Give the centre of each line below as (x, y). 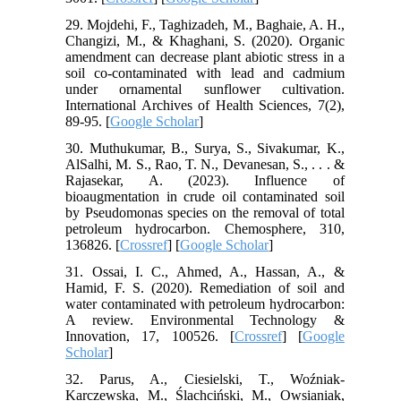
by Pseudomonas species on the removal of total (205, 212)
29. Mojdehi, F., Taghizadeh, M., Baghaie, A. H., (205, 24)
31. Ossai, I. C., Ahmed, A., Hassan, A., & (205, 271)
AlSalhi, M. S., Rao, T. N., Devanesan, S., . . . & (205, 164)
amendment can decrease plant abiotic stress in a (205, 56)
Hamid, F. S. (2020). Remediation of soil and (205, 287)
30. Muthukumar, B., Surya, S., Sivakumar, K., (205, 148)
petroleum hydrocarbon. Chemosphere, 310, (205, 228)
